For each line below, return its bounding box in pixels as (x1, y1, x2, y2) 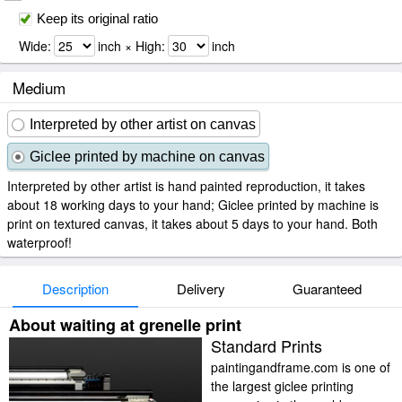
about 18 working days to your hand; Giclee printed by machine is (7, 196, 379, 214)
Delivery (177, 279, 225, 298)
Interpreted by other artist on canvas (30, 117, 256, 132)
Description (42, 279, 109, 298)
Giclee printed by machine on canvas (30, 149, 265, 164)
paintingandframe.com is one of (211, 358, 390, 376)
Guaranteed (292, 279, 362, 298)
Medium (13, 76, 66, 99)
